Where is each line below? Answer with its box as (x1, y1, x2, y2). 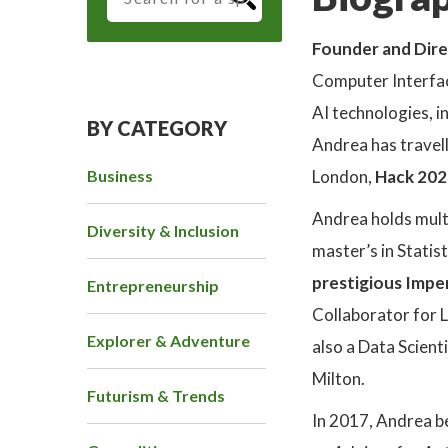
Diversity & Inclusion (87, 221, 239, 241)
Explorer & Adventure (87, 331, 250, 351)
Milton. (312, 368, 365, 390)
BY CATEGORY (87, 116, 227, 141)
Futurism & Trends (87, 386, 225, 406)
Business (87, 166, 153, 186)
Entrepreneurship (87, 276, 219, 296)
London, (312, 166, 375, 188)
